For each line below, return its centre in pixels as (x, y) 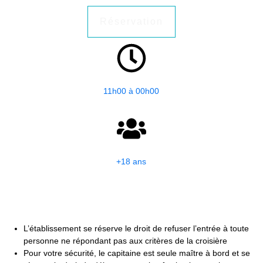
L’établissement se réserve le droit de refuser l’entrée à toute (136, 228)
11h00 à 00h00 (131, 91)
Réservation (131, 21)
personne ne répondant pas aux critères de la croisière (125, 240)
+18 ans (131, 161)
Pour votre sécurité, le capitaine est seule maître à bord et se (137, 253)
